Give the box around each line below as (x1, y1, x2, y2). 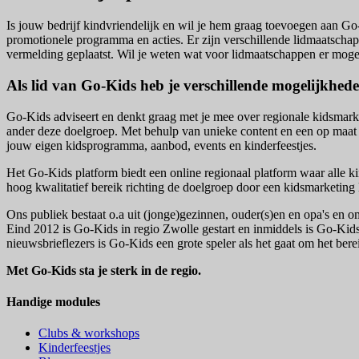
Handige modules (6, 294, 100, 309)
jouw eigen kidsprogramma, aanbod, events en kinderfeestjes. (6, 138, 317, 152)
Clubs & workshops (38, 326, 139, 341)
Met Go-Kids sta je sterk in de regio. (6, 263, 204, 277)
